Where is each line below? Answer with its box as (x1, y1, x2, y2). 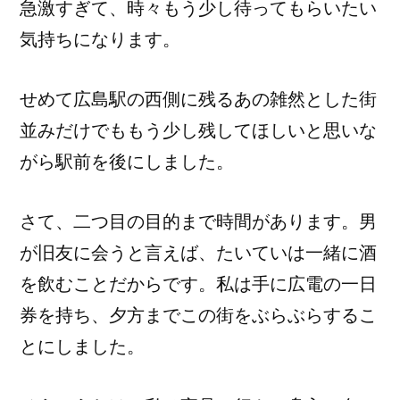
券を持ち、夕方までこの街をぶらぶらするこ (20, 304, 377, 326)
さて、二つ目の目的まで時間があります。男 (20, 211, 377, 232)
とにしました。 (20, 336, 145, 357)
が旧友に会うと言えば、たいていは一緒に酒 (20, 242, 377, 263)
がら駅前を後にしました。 (20, 151, 234, 172)
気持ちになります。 (20, 29, 180, 50)
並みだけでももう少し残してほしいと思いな (20, 120, 377, 141)
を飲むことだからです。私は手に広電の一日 (20, 273, 377, 295)
